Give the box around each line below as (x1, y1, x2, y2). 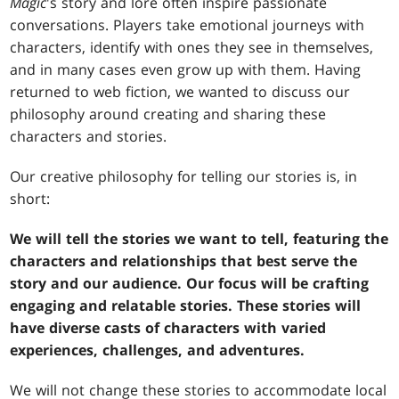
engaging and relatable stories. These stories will (10, 296, 362, 316)
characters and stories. (10, 126, 167, 147)
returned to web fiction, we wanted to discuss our (10, 82, 351, 102)
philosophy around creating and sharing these (10, 104, 327, 125)
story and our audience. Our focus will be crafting (10, 273, 370, 294)
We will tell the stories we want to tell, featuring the (10, 229, 389, 249)
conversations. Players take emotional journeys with (10, 15, 365, 36)
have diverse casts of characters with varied (10, 318, 327, 338)
